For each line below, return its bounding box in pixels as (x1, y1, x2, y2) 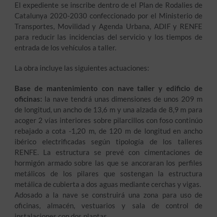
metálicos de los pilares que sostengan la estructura (14, 169, 203, 178)
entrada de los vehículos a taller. (14, 43, 116, 52)
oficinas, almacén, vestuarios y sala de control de (14, 201, 203, 210)
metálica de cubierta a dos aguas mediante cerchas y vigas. (14, 180, 203, 188)
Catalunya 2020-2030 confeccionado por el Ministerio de (14, 11, 203, 20)
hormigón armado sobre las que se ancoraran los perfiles (14, 158, 203, 167)
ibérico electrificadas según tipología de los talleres (14, 137, 203, 146)
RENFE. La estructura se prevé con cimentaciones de (14, 148, 203, 156)
